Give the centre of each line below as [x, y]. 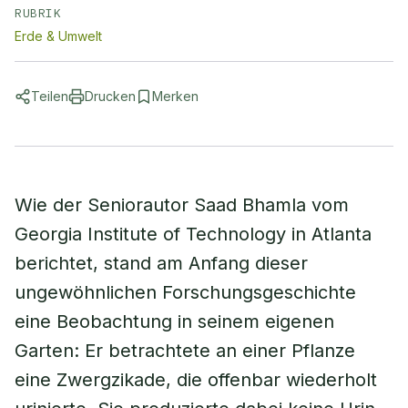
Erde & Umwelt [58, 36]
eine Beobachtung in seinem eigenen [174, 321]
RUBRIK [38, 13]
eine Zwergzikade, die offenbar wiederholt [196, 380]
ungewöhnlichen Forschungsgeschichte [185, 292]
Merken [175, 96]
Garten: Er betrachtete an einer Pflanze [185, 351]
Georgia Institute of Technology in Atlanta [193, 234]
